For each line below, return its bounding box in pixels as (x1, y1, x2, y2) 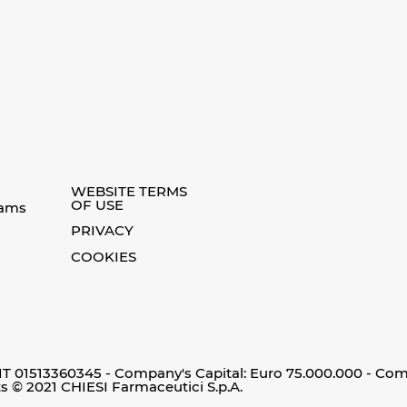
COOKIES (71, 247, 137, 265)
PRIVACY (71, 222, 134, 239)
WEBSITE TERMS (71, 182, 188, 200)
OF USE (71, 195, 124, 213)
